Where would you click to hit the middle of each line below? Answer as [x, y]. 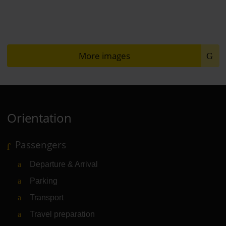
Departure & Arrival [64, 164]
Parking [43, 181]
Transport [46, 197]
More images [104, 55]
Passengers [40, 145]
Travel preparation [62, 214]
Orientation [39, 118]
